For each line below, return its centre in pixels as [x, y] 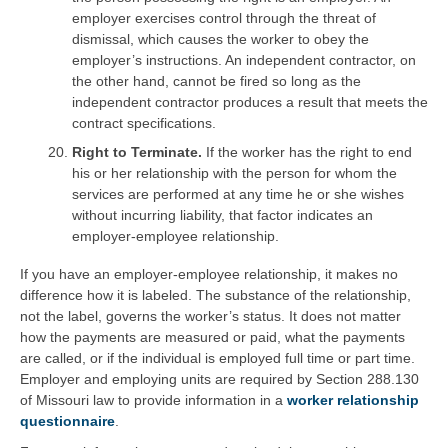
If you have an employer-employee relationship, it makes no [209, 274]
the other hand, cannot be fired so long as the [216, 80]
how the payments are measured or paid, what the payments [212, 337]
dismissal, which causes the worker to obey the [220, 38]
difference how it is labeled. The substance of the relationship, [215, 295]
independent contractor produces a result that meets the [250, 101]
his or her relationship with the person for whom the [234, 172]
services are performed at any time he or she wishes [238, 193]
